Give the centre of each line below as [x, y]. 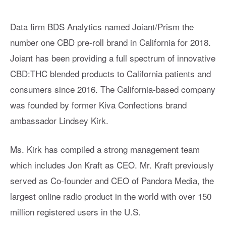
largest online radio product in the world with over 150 [111, 196]
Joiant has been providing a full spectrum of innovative [113, 58]
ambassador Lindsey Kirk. [59, 121]
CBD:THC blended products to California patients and [110, 74]
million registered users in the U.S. [75, 212]
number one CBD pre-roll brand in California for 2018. [110, 42]
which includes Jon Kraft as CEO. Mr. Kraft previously [112, 165]
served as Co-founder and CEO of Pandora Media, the [112, 181]
